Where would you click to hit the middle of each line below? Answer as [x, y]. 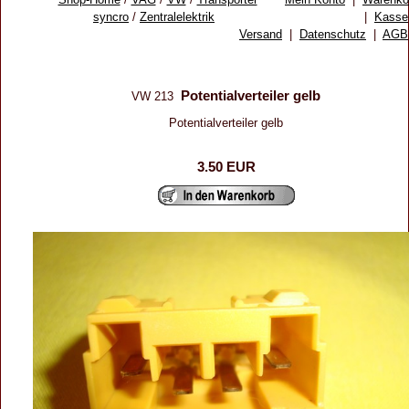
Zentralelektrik [177, 16]
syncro [111, 16]
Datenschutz [333, 34]
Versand [261, 34]
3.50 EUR [226, 167]
